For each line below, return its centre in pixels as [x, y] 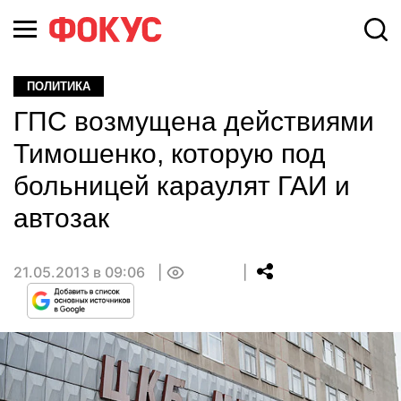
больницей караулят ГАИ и [182, 186]
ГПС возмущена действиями [194, 121]
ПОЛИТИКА [59, 86]
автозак [61, 218]
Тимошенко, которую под [170, 154]
